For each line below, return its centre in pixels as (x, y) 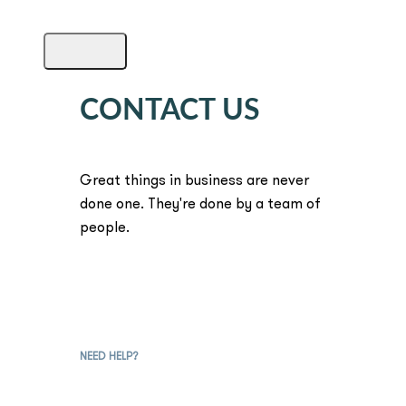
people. (105, 228)
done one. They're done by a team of (200, 204)
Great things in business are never (194, 181)
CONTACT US (170, 110)
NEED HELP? (109, 357)
